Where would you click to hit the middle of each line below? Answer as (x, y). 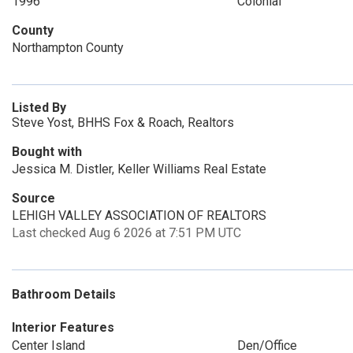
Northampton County (68, 48)
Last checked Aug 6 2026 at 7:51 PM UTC (126, 233)
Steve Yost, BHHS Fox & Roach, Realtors (123, 123)
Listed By (39, 108)
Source (33, 198)
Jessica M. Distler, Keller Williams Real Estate (139, 169)
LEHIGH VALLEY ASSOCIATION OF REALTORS (139, 216)
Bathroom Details (64, 294)
